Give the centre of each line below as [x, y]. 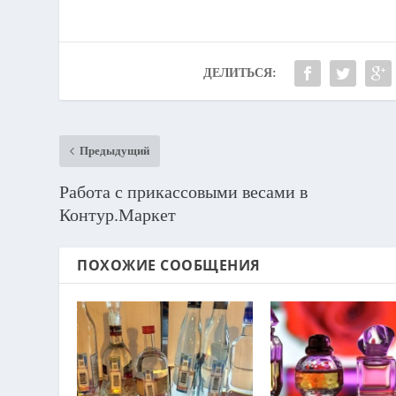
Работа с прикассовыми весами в [184, 191]
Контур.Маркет [118, 214]
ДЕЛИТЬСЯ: [240, 72]
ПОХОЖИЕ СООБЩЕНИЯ [169, 265]
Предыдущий [115, 150]
